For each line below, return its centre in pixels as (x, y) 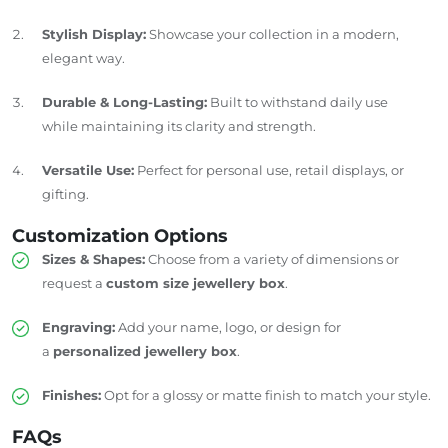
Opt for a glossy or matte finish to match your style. (266, 394)
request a (74, 282)
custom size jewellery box (195, 282)
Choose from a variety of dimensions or (272, 258)
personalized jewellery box (145, 350)
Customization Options (120, 235)
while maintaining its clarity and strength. (179, 125)
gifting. (65, 193)
